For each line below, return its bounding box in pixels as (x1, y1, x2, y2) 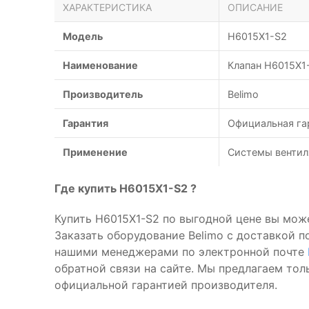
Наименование (63, 59, 138, 71)
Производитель (63, 88, 143, 100)
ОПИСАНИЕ (228, 1, 283, 13)
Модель (63, 30, 103, 42)
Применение (63, 146, 128, 158)
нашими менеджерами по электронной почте (54, 245, 308, 259)
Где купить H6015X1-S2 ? (54, 181, 197, 195)
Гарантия (63, 117, 108, 129)
